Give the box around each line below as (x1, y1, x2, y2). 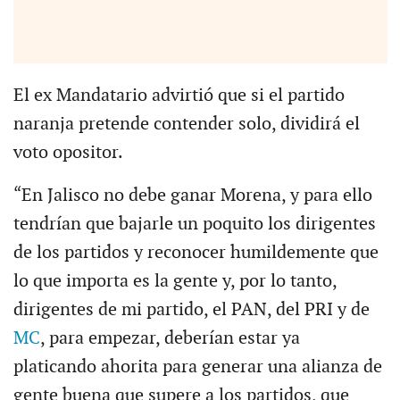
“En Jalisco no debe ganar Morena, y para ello (12, 184, 372, 206)
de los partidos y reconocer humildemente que (12, 241, 379, 263)
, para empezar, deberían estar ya (39, 327, 300, 349)
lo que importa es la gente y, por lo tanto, (12, 270, 337, 292)
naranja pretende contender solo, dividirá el (12, 112, 360, 135)
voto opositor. (12, 141, 123, 163)
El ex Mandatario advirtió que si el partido (12, 84, 345, 106)
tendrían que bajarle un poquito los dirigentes (12, 212, 376, 235)
